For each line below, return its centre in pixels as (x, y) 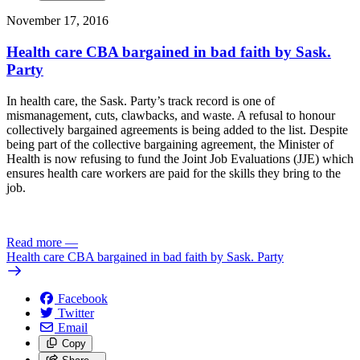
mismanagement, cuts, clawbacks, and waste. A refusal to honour (171, 115)
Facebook (83, 298)
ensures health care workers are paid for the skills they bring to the (174, 173)
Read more (34, 242)
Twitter (76, 313)
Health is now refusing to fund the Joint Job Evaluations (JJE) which (180, 158)
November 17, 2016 (57, 21)
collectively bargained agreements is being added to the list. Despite (177, 129)
